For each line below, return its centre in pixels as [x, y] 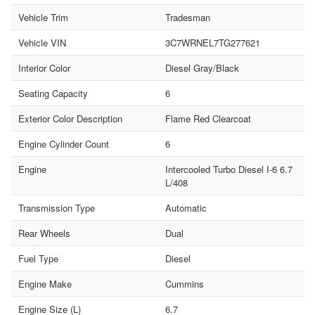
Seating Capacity [53, 93]
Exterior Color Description [70, 118]
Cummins [184, 283]
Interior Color [44, 67]
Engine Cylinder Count [64, 143]
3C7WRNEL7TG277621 [212, 42]
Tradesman [187, 17]
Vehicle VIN [42, 42]
